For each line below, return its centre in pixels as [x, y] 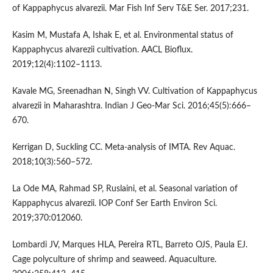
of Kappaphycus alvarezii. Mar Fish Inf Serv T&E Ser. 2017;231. [130, 9]
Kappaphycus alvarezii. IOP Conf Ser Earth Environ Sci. [114, 204]
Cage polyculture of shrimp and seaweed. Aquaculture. [114, 260]
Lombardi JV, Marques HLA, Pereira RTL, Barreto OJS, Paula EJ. [129, 245]
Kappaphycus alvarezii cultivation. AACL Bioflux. [102, 50]
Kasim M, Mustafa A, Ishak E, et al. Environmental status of [122, 36]
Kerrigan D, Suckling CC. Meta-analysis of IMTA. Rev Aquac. [123, 148]
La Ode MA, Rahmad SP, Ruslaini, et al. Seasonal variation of [125, 189]
